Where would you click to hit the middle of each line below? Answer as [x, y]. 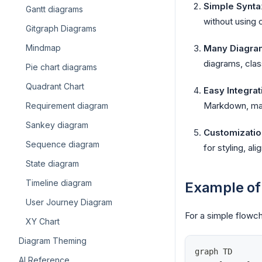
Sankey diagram [57, 125]
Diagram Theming [53, 241]
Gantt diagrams [54, 9]
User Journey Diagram [69, 202]
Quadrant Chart [55, 86]
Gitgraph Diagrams [61, 28]
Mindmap [43, 48]
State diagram [52, 163]
